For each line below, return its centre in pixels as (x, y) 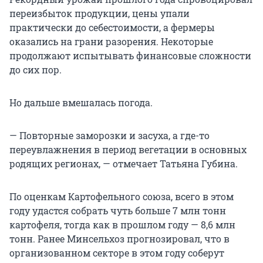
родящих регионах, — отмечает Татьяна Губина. (124, 164)
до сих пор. (36, 70)
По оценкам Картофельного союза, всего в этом (122, 197)
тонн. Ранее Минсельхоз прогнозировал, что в (119, 239)
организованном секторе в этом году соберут (117, 253)
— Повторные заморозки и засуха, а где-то (109, 136)
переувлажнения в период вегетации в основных (128, 150)
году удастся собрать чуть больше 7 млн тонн (118, 211)
